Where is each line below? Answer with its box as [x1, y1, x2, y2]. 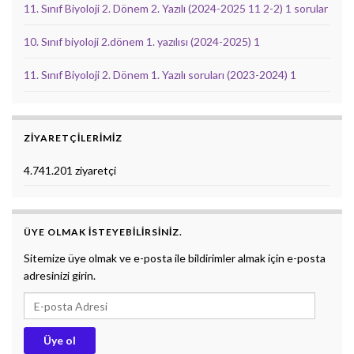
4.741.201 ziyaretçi [24, 164, 116, 178]
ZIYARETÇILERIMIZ [24, 132, 122, 145]
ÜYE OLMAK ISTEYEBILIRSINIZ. [24, 226, 183, 239]
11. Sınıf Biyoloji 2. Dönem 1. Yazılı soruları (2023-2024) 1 [24, 68, 296, 82]
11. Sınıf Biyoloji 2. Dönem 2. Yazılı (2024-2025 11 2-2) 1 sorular [24, 2, 328, 16]
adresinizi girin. [24, 269, 96, 283]
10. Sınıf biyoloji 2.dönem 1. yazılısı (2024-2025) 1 [24, 35, 260, 49]
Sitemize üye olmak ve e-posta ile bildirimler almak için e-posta [24, 251, 326, 265]
